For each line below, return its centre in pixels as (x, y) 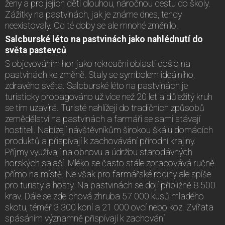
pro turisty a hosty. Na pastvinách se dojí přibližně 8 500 (110, 185)
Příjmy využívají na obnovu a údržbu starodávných (99, 152)
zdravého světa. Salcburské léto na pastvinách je (96, 86)
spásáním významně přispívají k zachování (85, 218)
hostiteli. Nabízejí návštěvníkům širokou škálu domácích (109, 130)
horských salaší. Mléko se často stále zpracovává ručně (110, 163)
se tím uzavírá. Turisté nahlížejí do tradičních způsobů (105, 108)
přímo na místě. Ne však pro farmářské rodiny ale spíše (108, 174)
